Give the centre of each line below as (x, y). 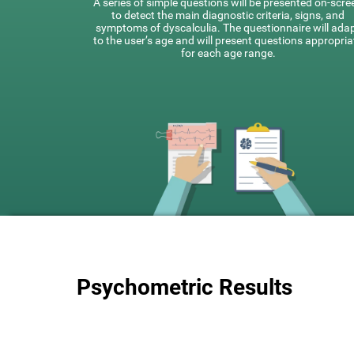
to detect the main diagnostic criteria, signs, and (228, 15)
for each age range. (228, 53)
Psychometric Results (185, 287)
